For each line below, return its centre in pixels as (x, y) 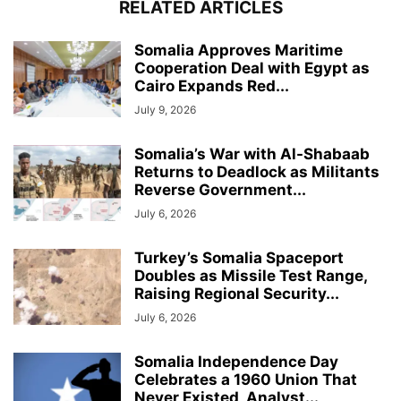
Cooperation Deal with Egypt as (252, 68)
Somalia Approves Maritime (239, 50)
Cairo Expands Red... (212, 85)
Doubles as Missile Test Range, (251, 275)
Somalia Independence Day (236, 361)
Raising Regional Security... (237, 293)
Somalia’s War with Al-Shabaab (252, 154)
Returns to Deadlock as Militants (257, 171)
